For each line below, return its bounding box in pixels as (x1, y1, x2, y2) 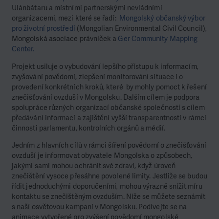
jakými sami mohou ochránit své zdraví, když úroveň (12, 161, 175, 171)
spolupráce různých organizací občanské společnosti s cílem (12, 102, 205, 112)
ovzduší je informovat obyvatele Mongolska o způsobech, (12, 151, 193, 161)
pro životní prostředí (12, 23, 75, 34)
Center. (12, 44, 35, 54)
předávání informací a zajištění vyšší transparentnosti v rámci (12, 112, 206, 123)
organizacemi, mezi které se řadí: (12, 13, 119, 23)
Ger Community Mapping (118, 34, 198, 44)
